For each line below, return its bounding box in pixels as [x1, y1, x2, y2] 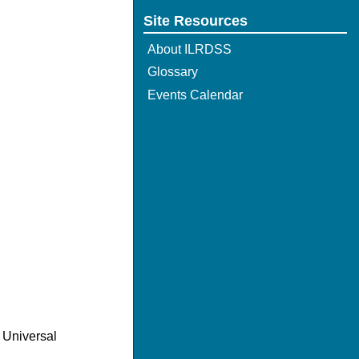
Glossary [147, 65, 198, 79]
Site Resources [143, 12, 248, 29]
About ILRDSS [147, 42, 232, 56]
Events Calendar [147, 87, 243, 102]
